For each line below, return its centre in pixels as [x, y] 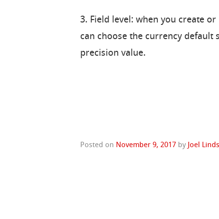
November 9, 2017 [146, 145]
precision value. [113, 54]
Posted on [98, 145]
